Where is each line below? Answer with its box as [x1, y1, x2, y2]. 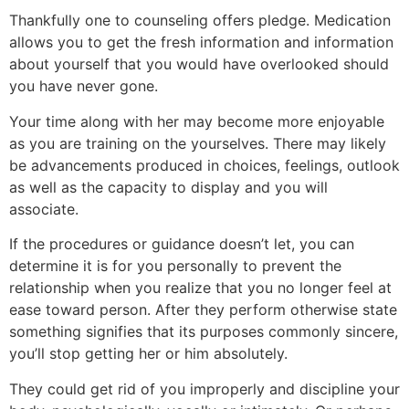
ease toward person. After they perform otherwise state [9, 300, 397, 320]
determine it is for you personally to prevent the [9, 257, 341, 276]
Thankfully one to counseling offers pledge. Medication [9, 11, 391, 30]
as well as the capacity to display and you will [9, 177, 328, 196]
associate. [9, 199, 79, 218]
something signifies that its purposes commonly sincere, [9, 322, 398, 341]
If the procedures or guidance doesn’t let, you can [9, 235, 354, 254]
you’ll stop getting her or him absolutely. [9, 344, 288, 363]
